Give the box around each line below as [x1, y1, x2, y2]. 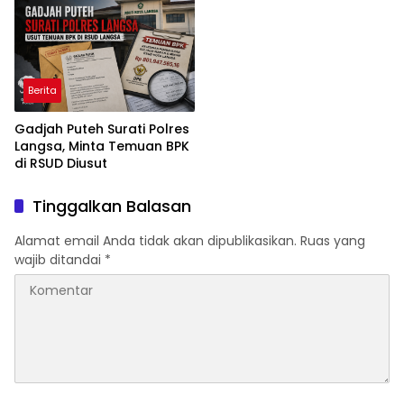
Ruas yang [300, 231, 365, 250]
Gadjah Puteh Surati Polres [14, 119, 189, 138]
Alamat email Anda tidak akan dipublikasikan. [14, 231, 297, 250]
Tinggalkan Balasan [32, 194, 191, 217]
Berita [28, 82, 57, 97]
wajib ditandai [14, 250, 105, 269]
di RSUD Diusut [14, 153, 107, 172]
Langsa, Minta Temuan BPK [14, 136, 189, 155]
